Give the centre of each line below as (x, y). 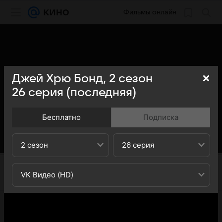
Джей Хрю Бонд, (60, 79)
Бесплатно (61, 117)
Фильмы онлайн (150, 12)
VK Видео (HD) (47, 175)
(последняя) (100, 93)
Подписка (161, 117)
